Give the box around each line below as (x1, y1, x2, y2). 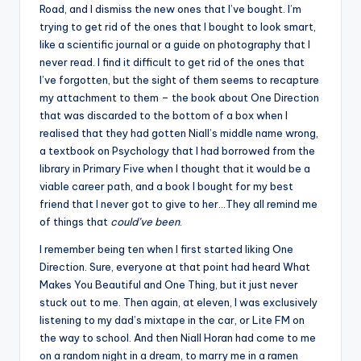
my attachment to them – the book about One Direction (39, 90, 319, 104)
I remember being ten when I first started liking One (39, 242, 293, 255)
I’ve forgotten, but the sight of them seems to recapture (39, 73, 319, 86)
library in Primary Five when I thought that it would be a (39, 161, 310, 175)
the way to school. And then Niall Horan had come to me (39, 330, 316, 344)
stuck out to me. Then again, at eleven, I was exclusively (39, 295, 317, 309)
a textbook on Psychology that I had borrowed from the (39, 143, 315, 157)
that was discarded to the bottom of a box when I (39, 108, 288, 122)
